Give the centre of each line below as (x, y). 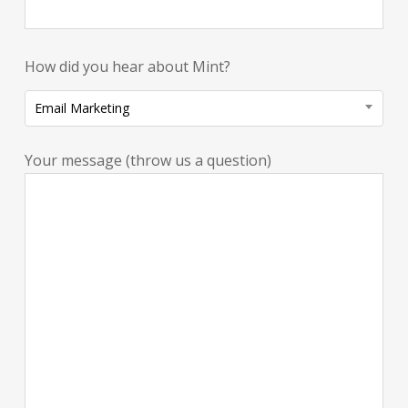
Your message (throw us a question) (148, 160)
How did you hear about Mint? (127, 66)
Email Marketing (82, 107)
